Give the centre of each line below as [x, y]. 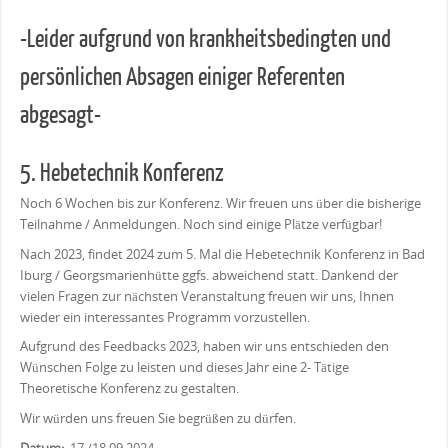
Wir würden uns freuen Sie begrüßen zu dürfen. [157, 435]
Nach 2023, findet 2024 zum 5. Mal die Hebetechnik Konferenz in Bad [222, 270]
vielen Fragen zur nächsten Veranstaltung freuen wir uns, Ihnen [206, 312]
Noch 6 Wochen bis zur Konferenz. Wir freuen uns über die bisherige [220, 219]
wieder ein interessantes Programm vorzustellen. [164, 333]
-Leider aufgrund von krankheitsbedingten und [205, 55]
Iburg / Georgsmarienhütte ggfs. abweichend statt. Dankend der [208, 291]
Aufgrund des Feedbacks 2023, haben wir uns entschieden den [204, 363]
